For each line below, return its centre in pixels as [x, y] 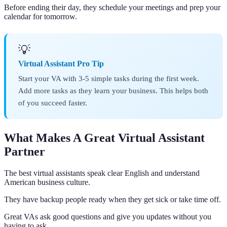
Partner [25, 151]
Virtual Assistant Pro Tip [61, 63]
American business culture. [47, 182]
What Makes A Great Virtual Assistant [104, 138]
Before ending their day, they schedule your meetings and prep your [112, 7]
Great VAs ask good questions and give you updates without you [108, 216]
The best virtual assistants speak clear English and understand [102, 173]
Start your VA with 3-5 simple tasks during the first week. [109, 78]
